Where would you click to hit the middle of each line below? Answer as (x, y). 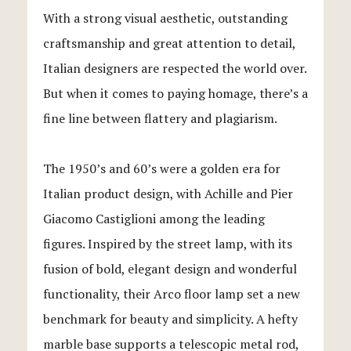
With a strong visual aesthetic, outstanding (165, 18)
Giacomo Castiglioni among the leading (154, 218)
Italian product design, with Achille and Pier (168, 193)
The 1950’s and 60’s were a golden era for (162, 168)
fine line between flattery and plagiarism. (160, 118)
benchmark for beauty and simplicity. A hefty (170, 318)
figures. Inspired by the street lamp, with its (168, 243)
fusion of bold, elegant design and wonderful (170, 268)
